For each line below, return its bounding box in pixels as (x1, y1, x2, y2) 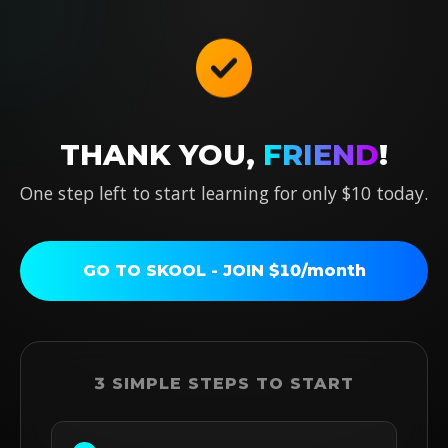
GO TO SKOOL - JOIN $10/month (82, 261, 366, 280)
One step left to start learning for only (20, 181, 342, 205)
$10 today (342, 181, 424, 205)
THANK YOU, (60, 137, 263, 172)
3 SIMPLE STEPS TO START (94, 374, 354, 393)
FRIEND (263, 137, 379, 172)
